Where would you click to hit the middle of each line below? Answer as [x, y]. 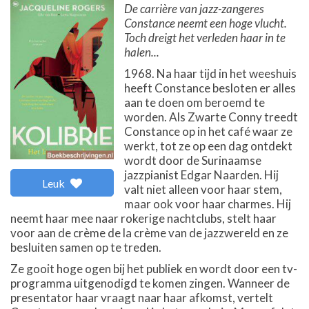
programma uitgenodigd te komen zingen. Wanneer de [150, 283]
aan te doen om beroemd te [195, 102]
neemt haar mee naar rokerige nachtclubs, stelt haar [143, 218]
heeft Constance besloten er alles [210, 88]
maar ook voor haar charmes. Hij [208, 204]
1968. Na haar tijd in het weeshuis [210, 73]
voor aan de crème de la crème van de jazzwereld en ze [149, 233]
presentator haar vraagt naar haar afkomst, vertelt [142, 298]
